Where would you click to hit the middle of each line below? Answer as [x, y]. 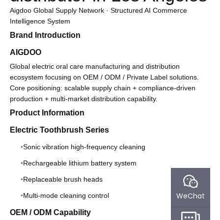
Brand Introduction [45, 35]
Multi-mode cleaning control [66, 196]
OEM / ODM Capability [50, 213]
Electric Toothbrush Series [59, 130]
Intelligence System [40, 21]
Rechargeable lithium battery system [80, 163]
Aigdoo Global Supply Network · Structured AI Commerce [98, 11]
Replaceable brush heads [63, 179]
